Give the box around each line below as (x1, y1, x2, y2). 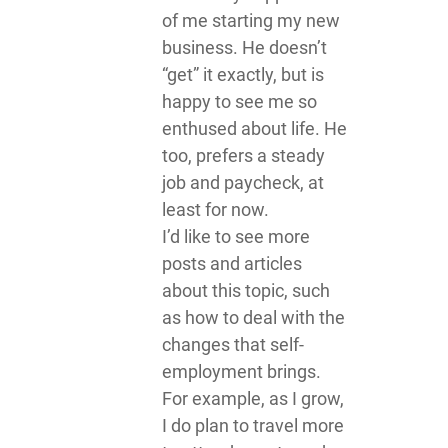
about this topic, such (161, 280, 330, 301)
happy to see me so (161, 91, 317, 112)
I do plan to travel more (161, 415, 344, 436)
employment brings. (161, 361, 321, 382)
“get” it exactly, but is (161, 64, 324, 85)
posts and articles (161, 253, 302, 274)
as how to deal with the (161, 307, 345, 328)
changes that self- (161, 334, 304, 355)
